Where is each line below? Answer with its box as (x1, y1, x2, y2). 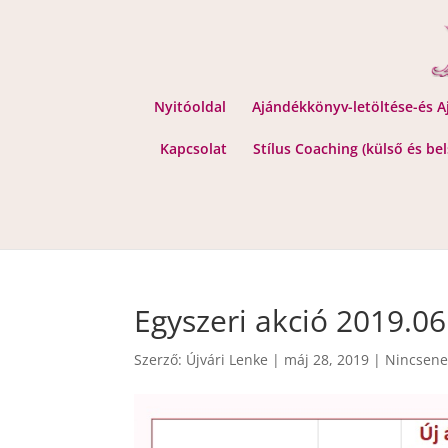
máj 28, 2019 (284, 350, 370, 369)
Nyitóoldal (154, 97, 226, 116)
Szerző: (134, 350, 187, 369)
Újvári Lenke (186, 350, 269, 369)
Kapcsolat (160, 139, 227, 158)
